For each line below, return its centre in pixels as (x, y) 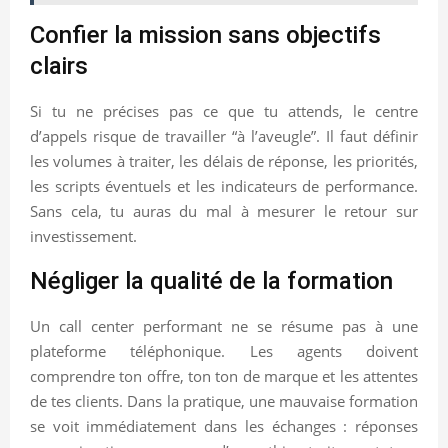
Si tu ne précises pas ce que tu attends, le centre (224, 110)
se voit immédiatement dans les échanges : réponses (224, 425)
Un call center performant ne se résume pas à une (224, 325)
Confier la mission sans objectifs (205, 34)
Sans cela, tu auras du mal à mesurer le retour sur (224, 210)
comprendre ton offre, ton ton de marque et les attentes (224, 375)
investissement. (83, 235)
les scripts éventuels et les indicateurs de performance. (224, 185)
